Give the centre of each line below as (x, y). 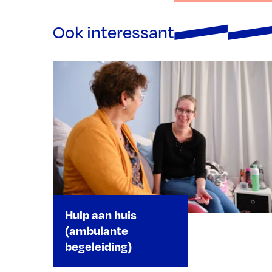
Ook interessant (114, 32)
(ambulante (97, 230)
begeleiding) (98, 246)
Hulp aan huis (101, 214)
